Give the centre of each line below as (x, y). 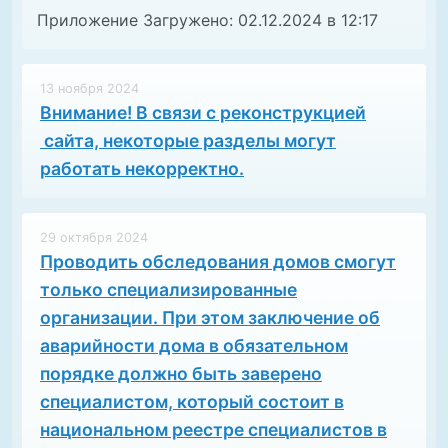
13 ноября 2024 (89, 89)
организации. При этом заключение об (210, 318)
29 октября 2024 (94, 238)
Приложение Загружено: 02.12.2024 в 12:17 (207, 20)
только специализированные (168, 290)
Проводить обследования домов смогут (218, 262)
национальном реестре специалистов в (213, 430)
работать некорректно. (142, 169)
